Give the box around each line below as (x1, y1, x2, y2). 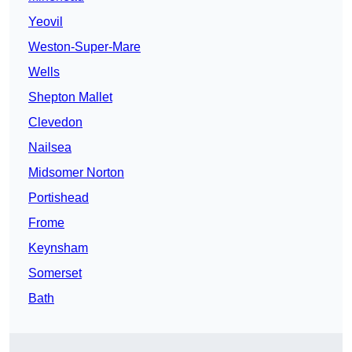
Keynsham (28, 241, 88, 255)
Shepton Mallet (28, 90, 112, 104)
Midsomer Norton (28, 166, 124, 180)
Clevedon (28, 115, 82, 130)
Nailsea (28, 141, 71, 155)
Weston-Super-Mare (28, 40, 141, 54)
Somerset (28, 266, 82, 280)
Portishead (28, 191, 89, 205)
